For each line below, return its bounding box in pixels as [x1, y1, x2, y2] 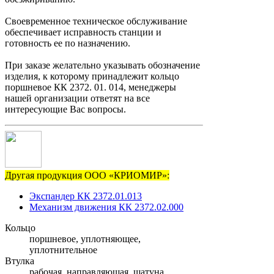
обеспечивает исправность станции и [5, 27, 161, 38]
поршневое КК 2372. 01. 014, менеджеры [5, 82, 176, 93]
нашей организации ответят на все [5, 93, 150, 104]
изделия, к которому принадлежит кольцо [5, 71, 179, 82]
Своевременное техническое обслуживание [5, 16, 187, 27]
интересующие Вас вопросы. [5, 104, 126, 115]
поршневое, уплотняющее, [29, 234, 141, 245]
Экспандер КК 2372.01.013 [29, 191, 142, 202]
